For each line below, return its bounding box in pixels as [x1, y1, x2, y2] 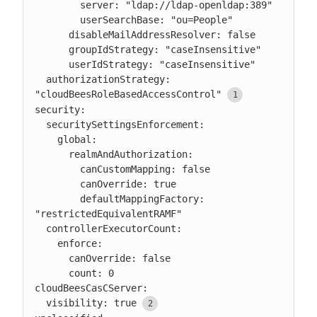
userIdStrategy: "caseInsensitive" [35, 59, 69, 70]
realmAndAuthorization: [35, 149, 69, 160]
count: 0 [35, 267, 69, 279]
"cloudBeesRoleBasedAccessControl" [35, 88, 221, 100]
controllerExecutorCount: [35, 223, 46, 234]
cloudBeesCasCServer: [35, 282, 148, 294]
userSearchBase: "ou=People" [35, 14, 80, 25]
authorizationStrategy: [35, 74, 46, 85]
